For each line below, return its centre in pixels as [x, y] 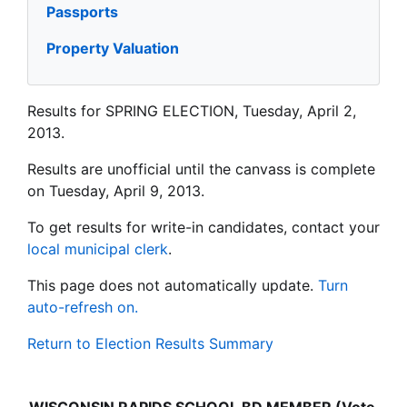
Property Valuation [113, 49]
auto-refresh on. [83, 308]
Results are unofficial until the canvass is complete [201, 169]
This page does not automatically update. [170, 286]
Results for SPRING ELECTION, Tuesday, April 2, [192, 111]
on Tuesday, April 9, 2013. [116, 191]
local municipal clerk [98, 249]
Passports [82, 12]
